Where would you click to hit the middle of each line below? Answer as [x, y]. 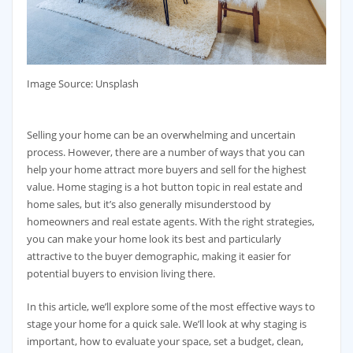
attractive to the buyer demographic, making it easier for [158, 256]
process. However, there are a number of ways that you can [165, 152]
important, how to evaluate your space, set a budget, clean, [165, 342]
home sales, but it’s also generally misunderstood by [149, 204]
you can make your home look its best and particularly [154, 238]
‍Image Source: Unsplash [82, 84]
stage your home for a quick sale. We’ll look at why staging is [166, 324]
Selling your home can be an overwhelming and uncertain [161, 134]
